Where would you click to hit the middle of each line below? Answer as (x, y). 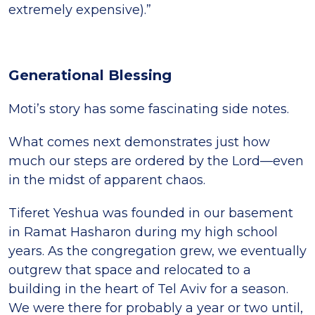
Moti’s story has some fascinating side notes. (149, 109)
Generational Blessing (90, 76)
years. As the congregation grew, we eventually (157, 251)
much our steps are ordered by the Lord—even (156, 161)
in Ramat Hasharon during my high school (143, 232)
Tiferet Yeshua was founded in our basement (151, 213)
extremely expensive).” (80, 10)
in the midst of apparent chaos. (107, 180)
